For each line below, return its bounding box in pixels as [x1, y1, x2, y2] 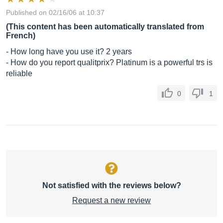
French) [6, 31, 35, 40]
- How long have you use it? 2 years [6, 47, 132, 56]
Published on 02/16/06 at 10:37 [6, 8, 105, 16]
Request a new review [72, 196, 151, 205]
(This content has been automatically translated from [6, 22, 204, 31]
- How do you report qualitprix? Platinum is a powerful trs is [6, 58, 213, 67]
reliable [6, 69, 32, 78]
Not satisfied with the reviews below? [42, 181, 181, 190]
